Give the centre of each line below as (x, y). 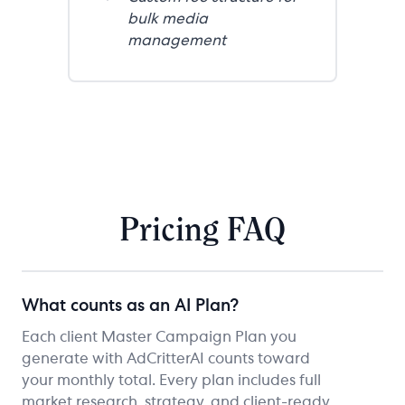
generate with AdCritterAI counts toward (166, 358)
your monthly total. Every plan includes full (171, 380)
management (177, 40)
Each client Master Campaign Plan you (159, 337)
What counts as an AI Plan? (130, 306)
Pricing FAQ (202, 230)
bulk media (168, 19)
